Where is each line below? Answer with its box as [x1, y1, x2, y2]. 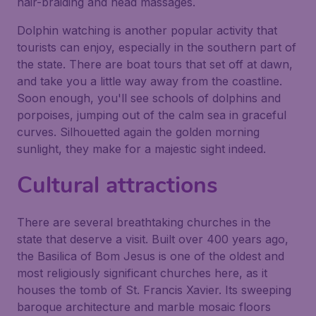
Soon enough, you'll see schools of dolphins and [17, 91, 281, 105]
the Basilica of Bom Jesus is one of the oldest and [17, 249, 284, 263]
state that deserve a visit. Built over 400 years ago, [17, 232, 288, 246]
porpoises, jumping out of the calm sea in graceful [17, 108, 286, 122]
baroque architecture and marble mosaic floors [17, 300, 271, 314]
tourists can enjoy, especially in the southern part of [17, 40, 296, 54]
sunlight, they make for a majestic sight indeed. [17, 142, 266, 156]
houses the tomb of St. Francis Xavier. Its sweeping [17, 283, 291, 297]
